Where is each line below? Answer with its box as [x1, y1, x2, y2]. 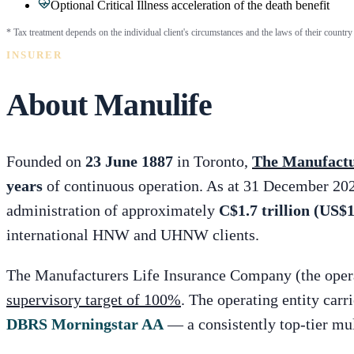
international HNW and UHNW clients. [6, 225, 259, 243]
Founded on [6, 152, 85, 170]
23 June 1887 [85, 152, 173, 170]
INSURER [6, 49, 63, 62]
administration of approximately [6, 201, 215, 219]
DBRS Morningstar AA [6, 314, 164, 333]
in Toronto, [173, 152, 248, 170]
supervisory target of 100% [6, 290, 181, 308]
